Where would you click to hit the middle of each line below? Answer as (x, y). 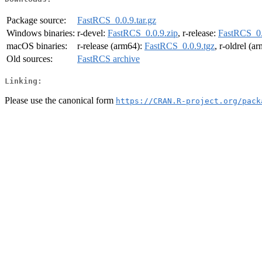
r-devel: (92, 33)
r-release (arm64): (111, 46)
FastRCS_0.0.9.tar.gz (117, 20)
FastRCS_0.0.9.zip (143, 33)
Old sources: (30, 59)
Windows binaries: (41, 33)
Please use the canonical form (60, 100)
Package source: (36, 20)
